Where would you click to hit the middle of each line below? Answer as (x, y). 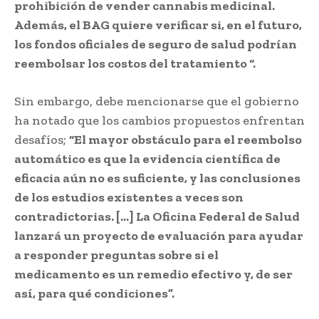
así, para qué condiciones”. (94, 293)
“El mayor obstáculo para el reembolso (185, 139)
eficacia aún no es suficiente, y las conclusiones (157, 178)
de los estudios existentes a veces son (129, 197)
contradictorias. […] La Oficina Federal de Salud (157, 216)
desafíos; (42, 139)
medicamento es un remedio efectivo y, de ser (153, 274)
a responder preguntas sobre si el (116, 255)
